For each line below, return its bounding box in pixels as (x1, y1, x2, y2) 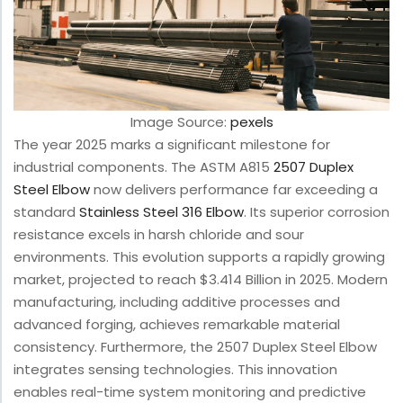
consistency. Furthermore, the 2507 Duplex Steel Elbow (13, 337, 377, 357)
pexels (229, 112, 273, 132)
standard (13, 202, 79, 222)
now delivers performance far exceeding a (90, 180, 378, 200)
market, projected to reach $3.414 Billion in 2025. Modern (13, 270, 388, 290)
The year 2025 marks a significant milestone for (13, 135, 330, 155)
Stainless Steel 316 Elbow (79, 202, 244, 222)
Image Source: (130, 112, 230, 132)
